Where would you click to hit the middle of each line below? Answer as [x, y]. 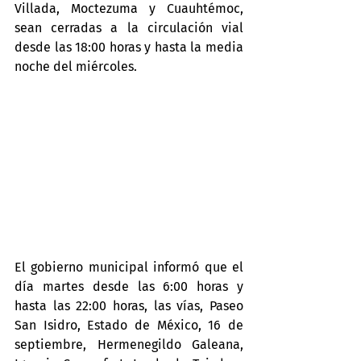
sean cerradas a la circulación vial [129, 28]
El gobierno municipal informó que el [129, 268]
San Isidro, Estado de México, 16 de [129, 326]
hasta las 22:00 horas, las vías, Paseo [129, 306]
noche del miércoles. [76, 66]
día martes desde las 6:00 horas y [129, 287]
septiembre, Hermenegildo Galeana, [129, 345]
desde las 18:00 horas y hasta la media [129, 47]
